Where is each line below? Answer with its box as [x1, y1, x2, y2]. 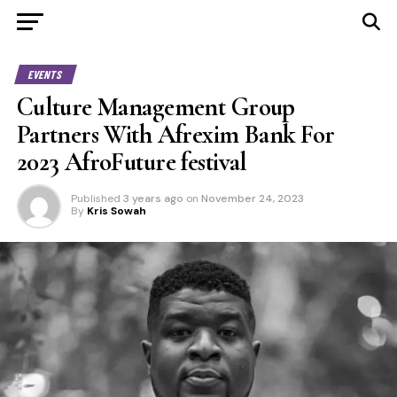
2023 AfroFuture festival [16, 146, 247, 177]
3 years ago [122, 191, 183, 206]
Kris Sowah [86, 204, 146, 218]
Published [70, 191, 121, 206]
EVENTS [26, 67, 65, 82]
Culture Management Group [16, 91, 295, 122]
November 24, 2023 [200, 191, 304, 206]
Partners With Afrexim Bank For [16, 119, 335, 150]
